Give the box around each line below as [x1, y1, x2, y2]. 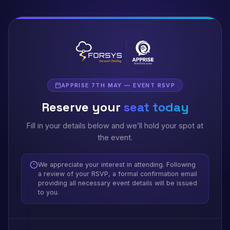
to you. [38, 188, 59, 196]
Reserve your [41, 99, 124, 115]
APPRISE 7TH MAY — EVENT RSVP [61, 82, 176, 89]
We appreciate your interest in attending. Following [38, 161, 196, 168]
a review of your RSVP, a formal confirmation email [38, 170, 197, 178]
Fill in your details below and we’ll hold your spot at [27, 121, 203, 130]
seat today [123, 99, 189, 115]
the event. [98, 133, 132, 142]
